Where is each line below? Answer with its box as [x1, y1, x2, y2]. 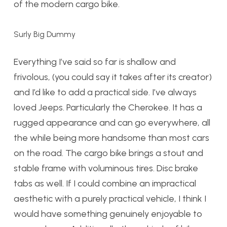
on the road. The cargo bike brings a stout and [14, 147, 203, 159]
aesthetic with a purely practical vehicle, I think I [14, 193, 206, 204]
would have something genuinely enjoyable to [14, 208, 202, 219]
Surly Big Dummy [14, 29, 75, 39]
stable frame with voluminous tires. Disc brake [14, 163, 198, 174]
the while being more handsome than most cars [14, 132, 209, 143]
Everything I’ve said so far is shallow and [14, 56, 176, 67]
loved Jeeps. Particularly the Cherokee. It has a [14, 102, 202, 113]
